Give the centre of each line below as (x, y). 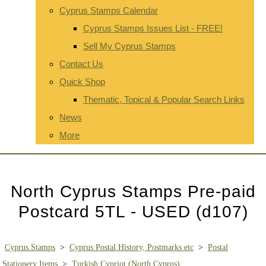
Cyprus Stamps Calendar (109, 10)
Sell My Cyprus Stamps (129, 46)
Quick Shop (82, 81)
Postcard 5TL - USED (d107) (133, 211)
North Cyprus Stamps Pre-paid (133, 191)
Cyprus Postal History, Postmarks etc (132, 247)
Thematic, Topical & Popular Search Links (164, 99)
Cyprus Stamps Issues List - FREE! (153, 28)
